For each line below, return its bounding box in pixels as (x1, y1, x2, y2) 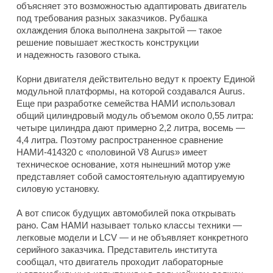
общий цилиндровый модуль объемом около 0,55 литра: (16, 110, 253, 121)
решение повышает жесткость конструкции (16, 37, 199, 48)
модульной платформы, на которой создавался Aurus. (16, 85, 245, 96)
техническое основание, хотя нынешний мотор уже (16, 158, 230, 169)
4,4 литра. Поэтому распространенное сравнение (16, 134, 223, 145)
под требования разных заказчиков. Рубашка (16, 12, 207, 23)
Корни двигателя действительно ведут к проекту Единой (16, 73, 255, 84)
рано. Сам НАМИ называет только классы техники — (16, 219, 242, 230)
